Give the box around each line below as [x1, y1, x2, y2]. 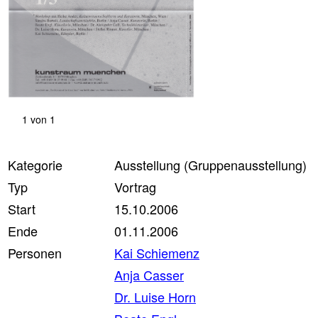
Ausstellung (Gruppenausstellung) [114, 155, 307, 174]
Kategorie [8, 155, 62, 174]
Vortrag [114, 177, 156, 196]
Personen [8, 243, 62, 262]
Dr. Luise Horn [114, 287, 196, 306]
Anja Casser [114, 265, 184, 284]
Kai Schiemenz [114, 243, 199, 262]
